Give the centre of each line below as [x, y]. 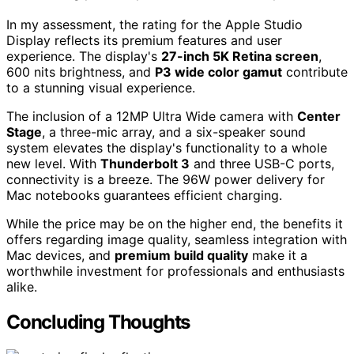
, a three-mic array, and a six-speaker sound [174, 132]
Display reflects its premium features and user [144, 41]
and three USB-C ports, [262, 164]
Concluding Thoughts [98, 322]
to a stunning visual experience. [101, 88]
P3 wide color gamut [218, 72]
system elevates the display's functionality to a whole [167, 148]
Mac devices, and [60, 256]
